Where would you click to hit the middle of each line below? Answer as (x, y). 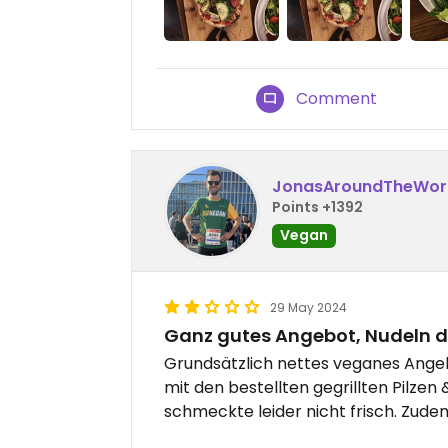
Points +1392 (317, 206)
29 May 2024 (308, 308)
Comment (337, 99)
